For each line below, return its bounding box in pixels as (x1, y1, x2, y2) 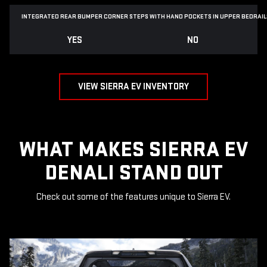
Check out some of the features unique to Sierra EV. (36, 191, 231, 203)
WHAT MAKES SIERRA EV (19, 137, 248, 163)
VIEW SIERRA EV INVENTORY (78, 81, 189, 93)
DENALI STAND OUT (44, 160, 223, 187)
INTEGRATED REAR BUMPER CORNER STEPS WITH (21, 13, 166, 21)
